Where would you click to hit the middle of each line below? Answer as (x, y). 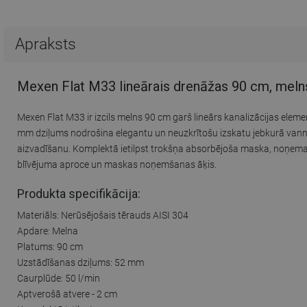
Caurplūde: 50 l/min (59, 278)
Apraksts (46, 44)
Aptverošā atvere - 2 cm (67, 294)
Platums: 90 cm (50, 246)
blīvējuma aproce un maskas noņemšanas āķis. (117, 164)
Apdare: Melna (48, 231)
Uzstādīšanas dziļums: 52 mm (81, 262)
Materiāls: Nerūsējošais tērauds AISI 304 (103, 215)
